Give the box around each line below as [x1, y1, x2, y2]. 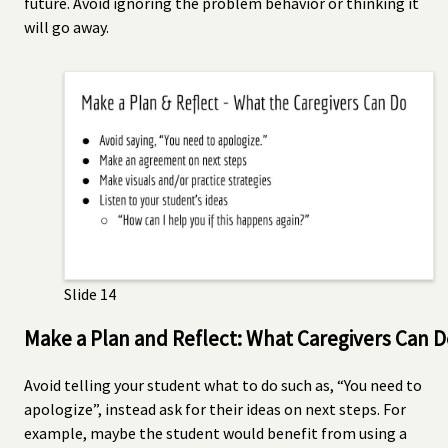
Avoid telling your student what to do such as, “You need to [24, 374, 422, 395]
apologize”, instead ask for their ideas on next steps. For [24, 398, 406, 419]
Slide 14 [64, 283, 116, 304]
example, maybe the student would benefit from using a [24, 422, 407, 443]
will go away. [24, 16, 109, 37]
